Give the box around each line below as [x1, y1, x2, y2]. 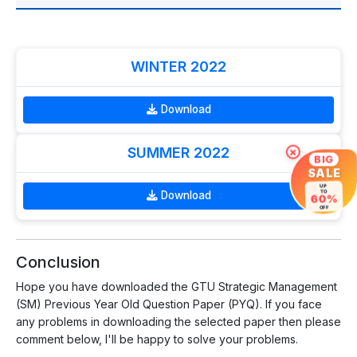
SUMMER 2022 [127, 144, 229, 162]
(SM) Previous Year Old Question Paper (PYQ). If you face [16, 296, 322, 311]
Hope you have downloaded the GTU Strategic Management [16, 279, 337, 293]
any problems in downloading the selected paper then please [16, 314, 341, 328]
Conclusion [16, 252, 100, 272]
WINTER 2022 [131, 58, 226, 76]
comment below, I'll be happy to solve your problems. [16, 331, 298, 346]
